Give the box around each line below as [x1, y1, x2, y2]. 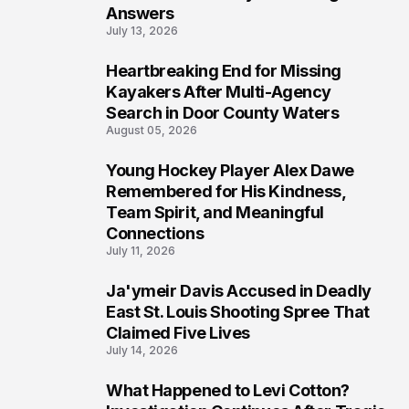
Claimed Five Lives [106, 323, 250, 342]
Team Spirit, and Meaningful [106, 203, 324, 222]
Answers [106, 4, 174, 23]
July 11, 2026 [106, 244, 175, 257]
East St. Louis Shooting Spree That [106, 302, 370, 321]
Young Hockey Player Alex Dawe [106, 161, 354, 180]
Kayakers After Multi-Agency [106, 82, 331, 101]
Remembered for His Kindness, [106, 182, 347, 201]
